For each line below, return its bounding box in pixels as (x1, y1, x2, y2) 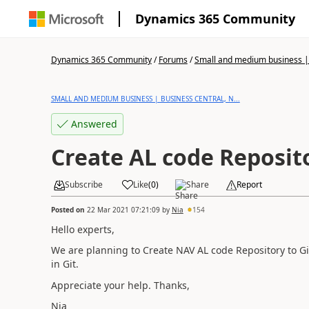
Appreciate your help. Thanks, (50, 278, 190, 292)
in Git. (50, 257, 79, 270)
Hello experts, (50, 222, 114, 236)
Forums (158, 54, 188, 66)
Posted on (50, 204, 87, 215)
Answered (70, 117, 117, 130)
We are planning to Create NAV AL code (50, 243, 236, 257)
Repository (235, 243, 285, 257)
